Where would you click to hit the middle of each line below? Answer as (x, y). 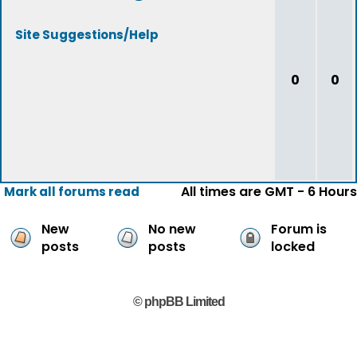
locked (293, 247)
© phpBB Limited (178, 302)
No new (172, 229)
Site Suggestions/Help (87, 35)
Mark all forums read (72, 192)
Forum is (299, 229)
